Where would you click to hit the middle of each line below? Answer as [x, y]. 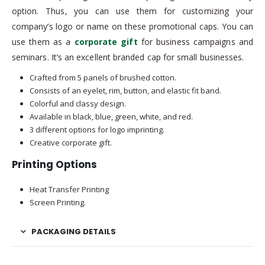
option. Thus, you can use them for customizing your [132, 11]
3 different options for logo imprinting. [97, 130]
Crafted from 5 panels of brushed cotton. [103, 78]
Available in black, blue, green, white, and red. [111, 117]
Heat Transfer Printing [69, 189]
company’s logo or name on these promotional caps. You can [132, 27]
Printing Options [54, 164]
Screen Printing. [57, 202]
